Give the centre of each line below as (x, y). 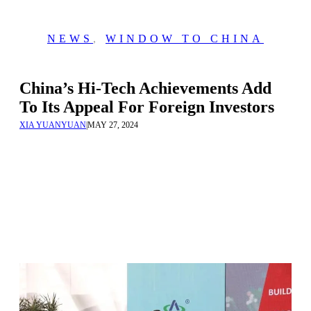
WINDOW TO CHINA (185, 39)
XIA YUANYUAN (53, 125)
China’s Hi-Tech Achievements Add (145, 88)
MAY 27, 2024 (113, 125)
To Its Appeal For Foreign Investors (147, 107)
